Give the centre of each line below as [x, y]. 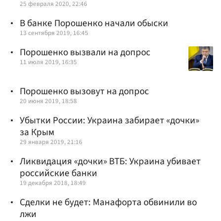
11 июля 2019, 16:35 [48, 62]
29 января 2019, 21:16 [51, 142]
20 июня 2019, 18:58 [48, 101]
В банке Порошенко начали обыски [94, 23]
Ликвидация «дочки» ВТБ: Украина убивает [110, 162]
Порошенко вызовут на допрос [84, 91]
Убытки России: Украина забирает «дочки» [110, 121]
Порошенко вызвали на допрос [85, 53]
